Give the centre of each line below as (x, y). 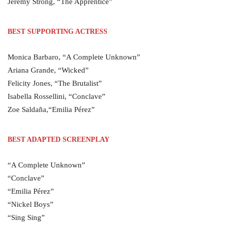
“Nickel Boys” (31, 204)
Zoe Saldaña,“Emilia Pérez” (51, 109)
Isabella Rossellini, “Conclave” (56, 96)
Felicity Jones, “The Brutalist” (55, 83)
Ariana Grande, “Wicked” (48, 70)
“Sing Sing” (26, 217)
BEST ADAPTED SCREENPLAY (59, 139)
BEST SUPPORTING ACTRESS (58, 32)
